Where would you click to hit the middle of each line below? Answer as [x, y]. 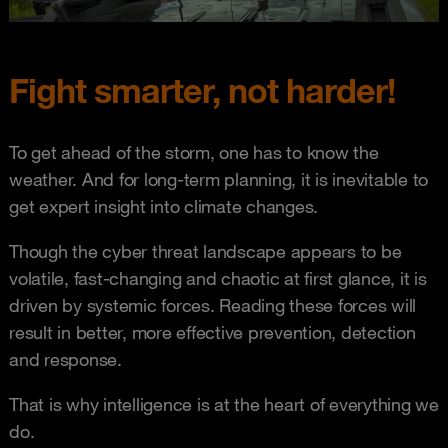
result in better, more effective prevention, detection [212, 331]
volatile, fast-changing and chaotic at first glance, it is [218, 277]
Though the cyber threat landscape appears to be [205, 250]
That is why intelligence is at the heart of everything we [224, 403]
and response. [65, 358]
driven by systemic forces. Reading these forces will [212, 304]
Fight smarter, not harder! [202, 89]
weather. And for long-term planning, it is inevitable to [218, 178]
